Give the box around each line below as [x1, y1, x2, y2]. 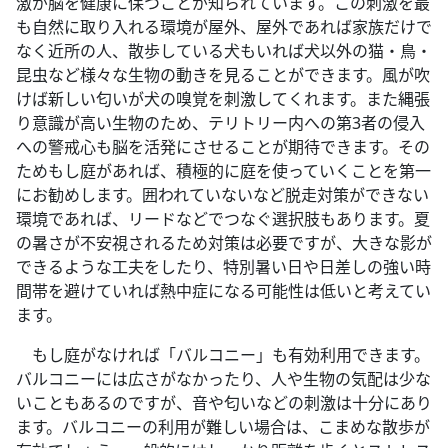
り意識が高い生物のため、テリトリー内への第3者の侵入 [16, 112, 425, 135]
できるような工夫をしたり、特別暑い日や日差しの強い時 [16, 256, 431, 279]
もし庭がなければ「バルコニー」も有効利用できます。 [16, 344, 430, 367]
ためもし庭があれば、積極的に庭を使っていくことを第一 [16, 160, 431, 183]
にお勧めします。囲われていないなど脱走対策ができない [16, 184, 429, 207]
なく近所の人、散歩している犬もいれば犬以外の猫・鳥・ [16, 40, 432, 63]
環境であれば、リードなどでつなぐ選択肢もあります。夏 [16, 208, 430, 231]
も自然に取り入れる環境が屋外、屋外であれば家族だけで [16, 16, 432, 39]
